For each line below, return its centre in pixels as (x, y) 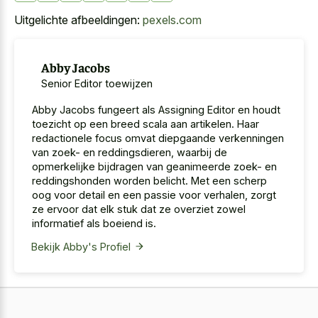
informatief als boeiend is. (94, 223)
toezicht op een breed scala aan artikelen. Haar (146, 124)
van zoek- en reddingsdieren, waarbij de (130, 152)
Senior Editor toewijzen (97, 83)
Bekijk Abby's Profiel (81, 246)
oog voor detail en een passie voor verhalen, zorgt (154, 194)
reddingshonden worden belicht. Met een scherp (149, 180)
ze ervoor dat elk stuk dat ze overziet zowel (139, 209)
